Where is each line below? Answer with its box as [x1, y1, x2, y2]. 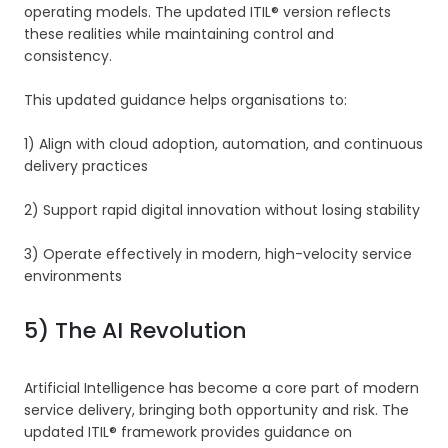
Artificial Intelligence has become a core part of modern [24, 378, 419, 399]
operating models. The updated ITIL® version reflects [24, 2, 391, 23]
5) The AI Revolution [24, 315, 247, 347]
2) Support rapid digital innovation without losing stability [24, 200, 420, 221]
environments [24, 266, 122, 287]
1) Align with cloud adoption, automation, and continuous [24, 134, 423, 155]
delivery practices [24, 156, 148, 177]
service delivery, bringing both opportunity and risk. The [24, 400, 409, 421]
